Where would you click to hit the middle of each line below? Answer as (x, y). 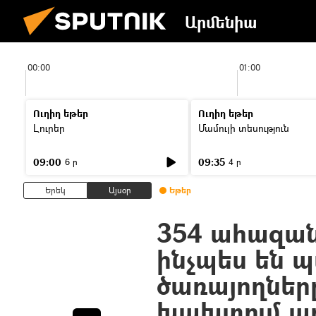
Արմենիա (221, 22)
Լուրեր (49, 128)
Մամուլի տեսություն (244, 128)
